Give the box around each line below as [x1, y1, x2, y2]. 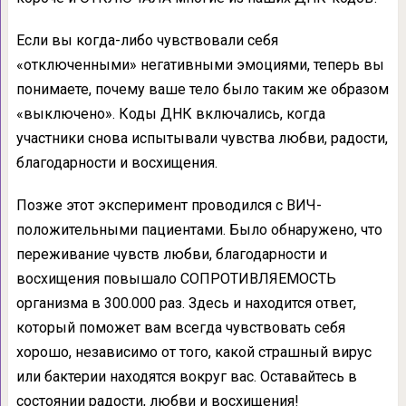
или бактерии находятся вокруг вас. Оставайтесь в [15, 367, 357, 385]
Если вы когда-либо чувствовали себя [15, 31, 278, 49]
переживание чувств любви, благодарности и [15, 245, 327, 263]
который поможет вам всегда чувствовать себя [15, 318, 345, 336]
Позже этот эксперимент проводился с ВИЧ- [15, 196, 322, 214]
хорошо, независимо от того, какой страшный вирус [15, 343, 372, 361]
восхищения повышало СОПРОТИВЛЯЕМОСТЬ [15, 269, 336, 287]
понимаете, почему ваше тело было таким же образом [15, 80, 389, 98]
